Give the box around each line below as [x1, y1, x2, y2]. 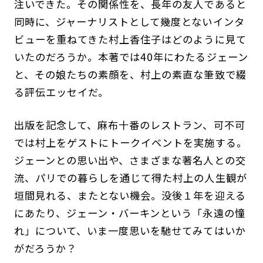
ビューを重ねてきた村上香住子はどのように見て [14, 32, 247, 47]
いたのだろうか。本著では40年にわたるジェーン [14, 49, 248, 65]
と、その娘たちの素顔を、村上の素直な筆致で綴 [14, 67, 247, 82]
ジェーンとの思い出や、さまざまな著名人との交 [14, 153, 246, 168]
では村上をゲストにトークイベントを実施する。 [14, 135, 247, 150]
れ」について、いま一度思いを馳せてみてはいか [14, 223, 246, 238]
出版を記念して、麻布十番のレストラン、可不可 [14, 117, 245, 133]
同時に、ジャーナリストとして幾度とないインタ [14, 14, 245, 29]
